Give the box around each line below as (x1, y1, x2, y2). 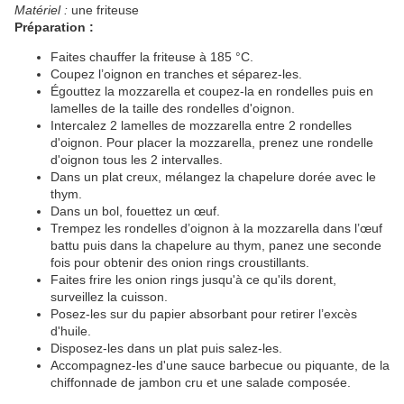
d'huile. (50, 324, 91, 339)
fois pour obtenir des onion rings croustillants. (50, 255, 309, 271)
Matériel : (14, 3, 71, 18)
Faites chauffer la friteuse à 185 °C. (50, 50, 253, 65)
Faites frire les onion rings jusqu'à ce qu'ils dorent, (50, 272, 336, 288)
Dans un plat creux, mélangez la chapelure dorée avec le (50, 170, 376, 185)
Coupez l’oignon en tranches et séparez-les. (50, 67, 302, 82)
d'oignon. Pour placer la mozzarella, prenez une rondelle (50, 135, 373, 151)
